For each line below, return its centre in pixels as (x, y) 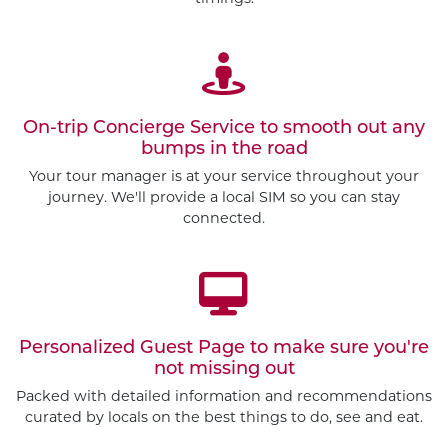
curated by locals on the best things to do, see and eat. (224, 416)
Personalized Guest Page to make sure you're (224, 346)
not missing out (224, 367)
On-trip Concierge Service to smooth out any (224, 126)
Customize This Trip (278, 408)
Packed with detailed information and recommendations (224, 395)
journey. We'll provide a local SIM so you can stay (224, 196)
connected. (224, 217)
